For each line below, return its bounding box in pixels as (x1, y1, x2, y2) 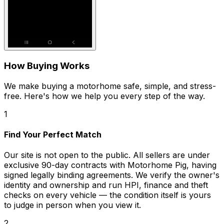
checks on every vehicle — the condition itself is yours (4, 190, 211, 200)
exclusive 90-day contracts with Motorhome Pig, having (4, 160, 216, 170)
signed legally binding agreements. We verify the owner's (4, 170, 219, 180)
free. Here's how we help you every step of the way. (4, 90, 205, 101)
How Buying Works (4, 59, 89, 71)
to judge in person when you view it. (4, 200, 141, 210)
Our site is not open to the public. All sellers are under (4, 150, 210, 160)
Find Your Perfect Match (4, 129, 101, 139)
